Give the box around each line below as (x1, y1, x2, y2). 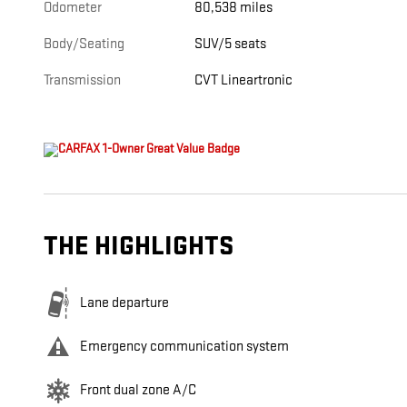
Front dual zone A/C (80, 382, 196, 400)
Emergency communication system (80, 338, 289, 356)
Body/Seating (44, 35, 124, 54)
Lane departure (80, 294, 169, 313)
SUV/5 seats (194, 35, 267, 54)
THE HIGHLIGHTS (44, 231, 233, 263)
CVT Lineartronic (194, 72, 293, 90)
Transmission (44, 72, 121, 90)
